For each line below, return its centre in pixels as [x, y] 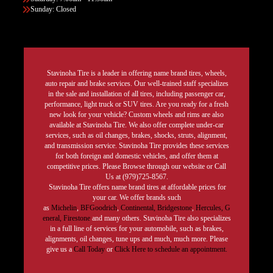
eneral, [52, 218]
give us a [60, 249]
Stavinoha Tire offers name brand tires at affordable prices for [136, 187]
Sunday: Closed [53, 9]
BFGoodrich [98, 208]
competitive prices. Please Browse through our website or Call [136, 166]
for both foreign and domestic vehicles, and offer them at [136, 156]
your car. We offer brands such [136, 197]
